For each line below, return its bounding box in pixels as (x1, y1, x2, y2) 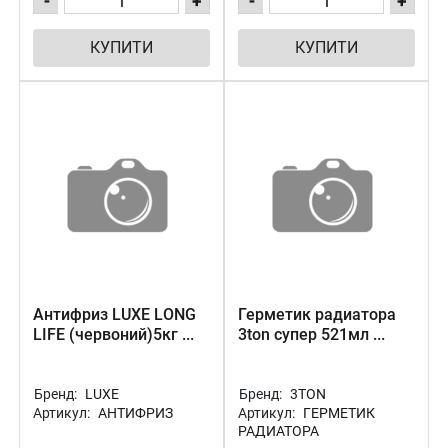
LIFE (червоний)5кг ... (33, 325, 194, 344)
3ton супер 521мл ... (238, 325, 385, 344)
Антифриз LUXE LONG (33, 305, 196, 324)
